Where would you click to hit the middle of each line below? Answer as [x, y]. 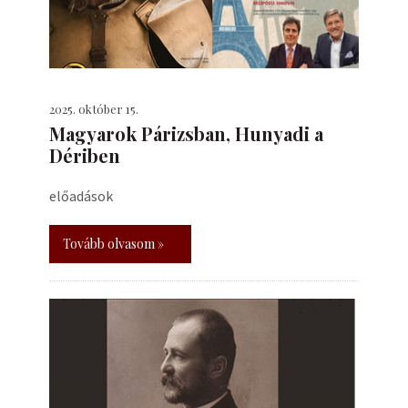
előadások [81, 196]
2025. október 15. [94, 109]
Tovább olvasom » [113, 244]
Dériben [85, 155]
